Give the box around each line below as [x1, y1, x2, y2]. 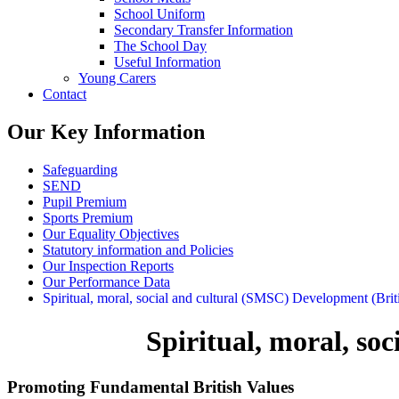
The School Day [114, 37, 207, 53]
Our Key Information [7, 119, 205, 143]
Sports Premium [43, 209, 133, 225]
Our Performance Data [43, 273, 170, 289]
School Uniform [114, 5, 205, 21]
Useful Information [114, 53, 221, 69]
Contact [43, 85, 86, 102]
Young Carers [78, 69, 156, 85]
